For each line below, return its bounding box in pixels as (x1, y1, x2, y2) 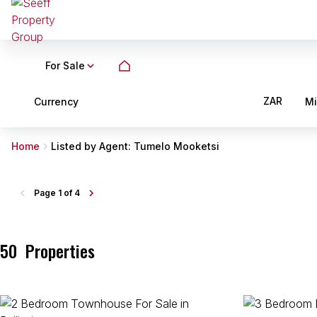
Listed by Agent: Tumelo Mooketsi (51, 140, 219, 152)
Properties (25, 238, 95, 263)
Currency (34, 95, 79, 108)
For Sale (45, 59, 85, 71)
